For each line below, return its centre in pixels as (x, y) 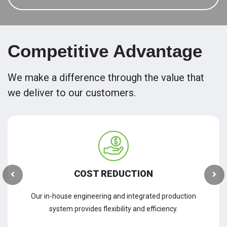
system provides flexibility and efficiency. (113, 209)
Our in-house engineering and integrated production (113, 196)
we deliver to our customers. (72, 93)
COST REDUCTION (113, 174)
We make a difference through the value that (106, 78)
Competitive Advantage (105, 51)
